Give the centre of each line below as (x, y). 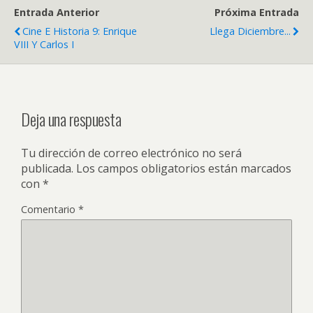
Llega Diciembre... (250, 31)
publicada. (47, 168)
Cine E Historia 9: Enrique (80, 31)
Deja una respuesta (71, 118)
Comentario (50, 209)
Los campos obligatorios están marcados (184, 168)
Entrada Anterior (57, 12)
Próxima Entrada (257, 12)
